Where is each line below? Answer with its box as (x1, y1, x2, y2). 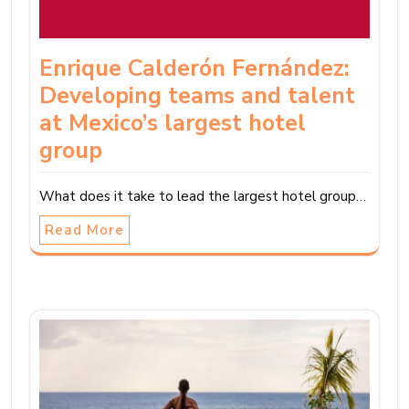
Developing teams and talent (39, 79, 355, 111)
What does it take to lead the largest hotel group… (39, 186, 366, 205)
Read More (45, 220, 124, 239)
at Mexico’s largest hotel (39, 107, 306, 139)
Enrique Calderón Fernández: (39, 52, 350, 84)
